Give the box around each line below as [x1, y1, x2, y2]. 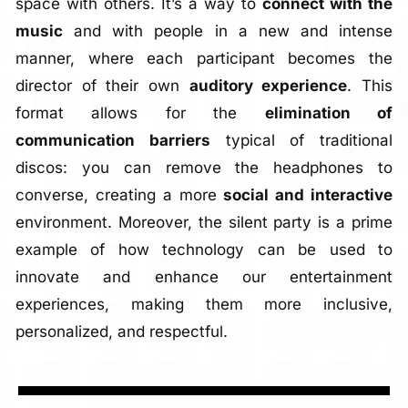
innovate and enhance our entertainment [15, 267, 393, 286]
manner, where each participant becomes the [15, 48, 393, 67]
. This [347, 76, 393, 95]
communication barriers [15, 130, 210, 149]
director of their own [15, 76, 189, 95]
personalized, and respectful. [15, 321, 228, 341]
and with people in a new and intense [62, 21, 393, 40]
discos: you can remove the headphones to [15, 158, 393, 177]
